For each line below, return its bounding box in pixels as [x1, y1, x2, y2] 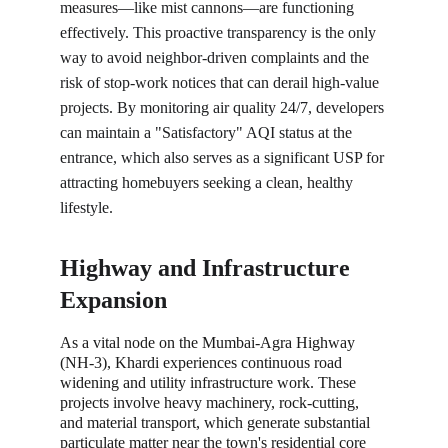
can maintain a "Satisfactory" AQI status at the [60, 124, 356, 141]
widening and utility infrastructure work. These [60, 374, 360, 391]
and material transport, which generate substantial [60, 414, 374, 431]
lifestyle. [60, 199, 113, 216]
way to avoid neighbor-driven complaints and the [60, 49, 373, 66]
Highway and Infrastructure [60, 255, 356, 281]
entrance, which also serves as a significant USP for [60, 149, 388, 166]
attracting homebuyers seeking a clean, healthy [60, 174, 357, 191]
